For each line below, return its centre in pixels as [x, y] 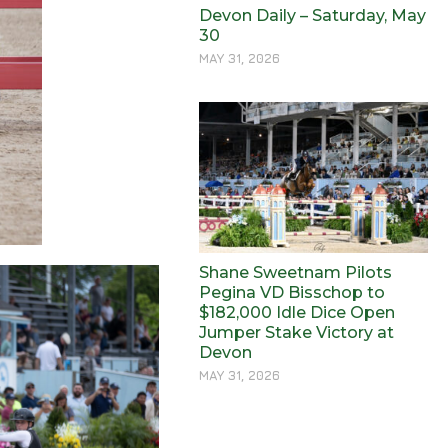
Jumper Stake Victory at [297, 332]
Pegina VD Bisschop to [292, 292]
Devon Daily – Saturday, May [313, 15]
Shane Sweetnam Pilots [296, 272]
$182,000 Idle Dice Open [297, 312]
